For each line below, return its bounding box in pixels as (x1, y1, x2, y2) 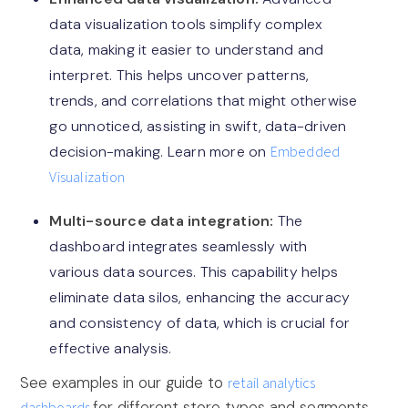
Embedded (270, 142, 341, 163)
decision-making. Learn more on (49, 142, 270, 162)
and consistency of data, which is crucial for (49, 312, 351, 332)
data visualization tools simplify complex (49, 15, 323, 35)
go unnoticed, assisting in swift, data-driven (49, 117, 347, 137)
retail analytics (228, 372, 316, 395)
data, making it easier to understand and (49, 40, 324, 60)
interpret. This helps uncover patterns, (49, 66, 310, 86)
